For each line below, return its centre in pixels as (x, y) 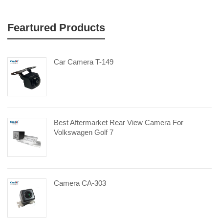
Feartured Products (56, 28)
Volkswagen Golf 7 (84, 132)
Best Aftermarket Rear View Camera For (119, 122)
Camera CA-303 (80, 183)
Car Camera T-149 (84, 62)
